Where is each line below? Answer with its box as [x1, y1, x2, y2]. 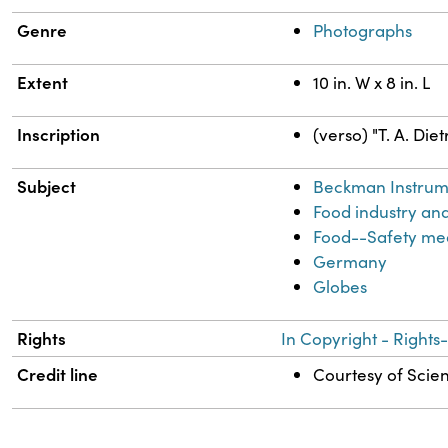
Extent [17, 69, 69, 94]
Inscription [17, 121, 101, 146]
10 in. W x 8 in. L [313, 70, 431, 94]
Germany [313, 249, 388, 273]
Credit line [17, 361, 99, 386]
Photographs [313, 18, 413, 42]
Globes [313, 274, 368, 298]
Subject [17, 173, 77, 198]
